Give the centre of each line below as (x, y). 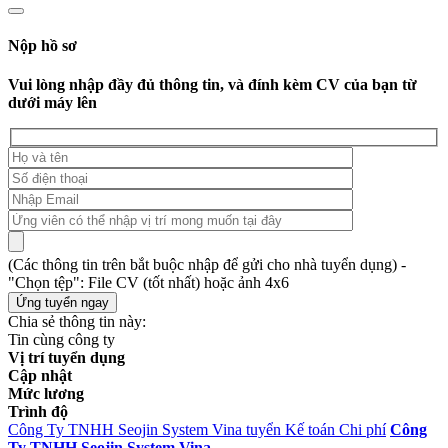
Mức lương (46, 394)
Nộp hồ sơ (42, 45)
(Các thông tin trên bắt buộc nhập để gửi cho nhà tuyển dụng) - (207, 265)
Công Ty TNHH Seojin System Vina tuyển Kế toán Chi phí (197, 430)
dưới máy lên (52, 102)
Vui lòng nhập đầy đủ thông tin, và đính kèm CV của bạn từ (212, 84)
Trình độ (38, 412)
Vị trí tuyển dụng (66, 358)
